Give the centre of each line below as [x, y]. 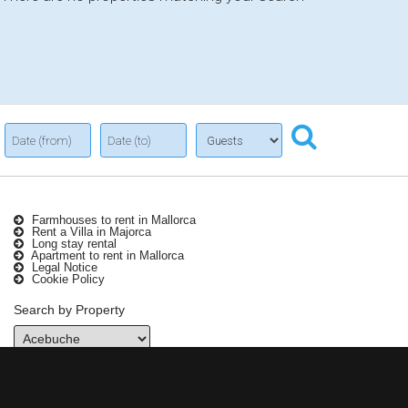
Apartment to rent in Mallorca [106, 255]
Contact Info [60, 366]
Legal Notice [63, 267]
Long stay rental [72, 244]
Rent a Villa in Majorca [90, 232]
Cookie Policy [66, 279]
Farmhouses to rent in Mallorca [112, 220]
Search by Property [69, 310]
